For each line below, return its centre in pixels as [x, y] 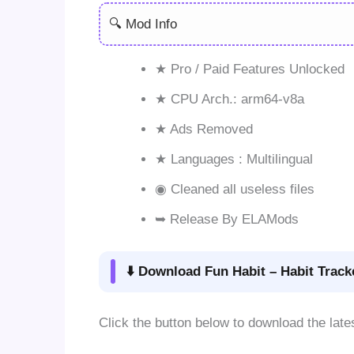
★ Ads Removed [203, 130]
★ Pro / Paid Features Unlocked [249, 70]
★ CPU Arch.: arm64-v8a [229, 100]
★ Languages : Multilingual [233, 160]
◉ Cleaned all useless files [234, 190]
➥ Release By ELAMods [226, 220]
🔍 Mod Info [143, 24]
